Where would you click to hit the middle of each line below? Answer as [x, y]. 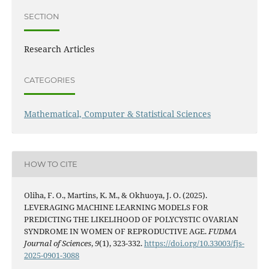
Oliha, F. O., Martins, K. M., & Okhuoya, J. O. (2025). [115, 195]
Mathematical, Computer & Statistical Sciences [117, 113]
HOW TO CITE [50, 164]
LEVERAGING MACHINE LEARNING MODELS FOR [116, 207]
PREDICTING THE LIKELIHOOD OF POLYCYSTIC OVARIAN [131, 219]
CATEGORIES [49, 80]
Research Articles [59, 49]
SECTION [41, 17]
